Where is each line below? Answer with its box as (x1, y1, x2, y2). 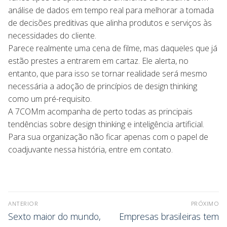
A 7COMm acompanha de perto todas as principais (8, 105, 193, 117)
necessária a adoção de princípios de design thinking (8, 80, 197, 92)
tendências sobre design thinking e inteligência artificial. (8, 118, 204, 130)
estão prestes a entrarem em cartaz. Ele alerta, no (8, 55, 188, 66)
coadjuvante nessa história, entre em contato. (8, 143, 173, 155)
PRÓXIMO (191, 200, 219, 208)
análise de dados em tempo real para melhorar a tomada (8, 4, 214, 16)
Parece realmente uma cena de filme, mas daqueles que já (8, 42, 217, 54)
